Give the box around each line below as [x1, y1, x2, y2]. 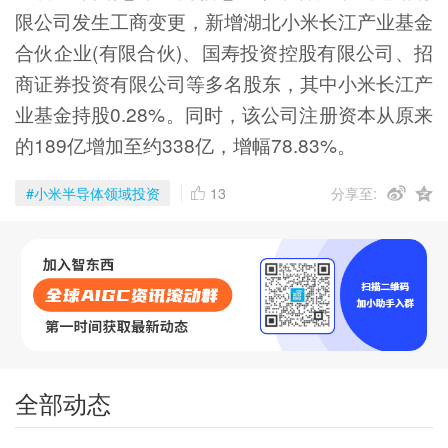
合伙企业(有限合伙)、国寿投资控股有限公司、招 [14, 37, 434, 65]
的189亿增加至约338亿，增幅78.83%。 [14, 130, 356, 158]
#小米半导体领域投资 [25, 183, 160, 204]
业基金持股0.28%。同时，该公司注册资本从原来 [14, 99, 434, 127]
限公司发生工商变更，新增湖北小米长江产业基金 [14, 6, 434, 34]
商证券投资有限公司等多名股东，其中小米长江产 [14, 68, 434, 96]
